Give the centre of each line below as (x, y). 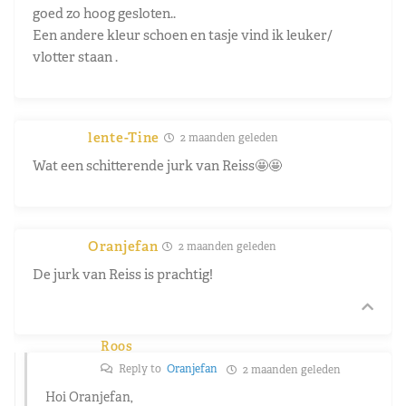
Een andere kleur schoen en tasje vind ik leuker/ (183, 34)
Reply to (141, 368)
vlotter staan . (75, 56)
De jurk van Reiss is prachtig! (123, 274)
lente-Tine (124, 137)
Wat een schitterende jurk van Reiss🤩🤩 (157, 165)
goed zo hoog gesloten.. (104, 13)
